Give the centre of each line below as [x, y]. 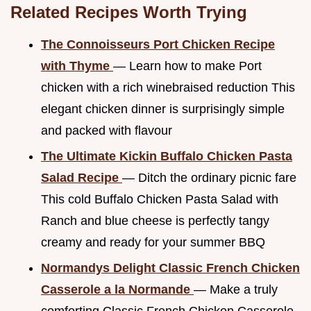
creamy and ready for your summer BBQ [153, 242]
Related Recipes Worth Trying [129, 12]
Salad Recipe [82, 177]
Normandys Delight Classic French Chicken [170, 268]
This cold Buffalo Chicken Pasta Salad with [160, 199]
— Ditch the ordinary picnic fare [209, 177]
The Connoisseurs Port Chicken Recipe [158, 45]
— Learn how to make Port [187, 66]
